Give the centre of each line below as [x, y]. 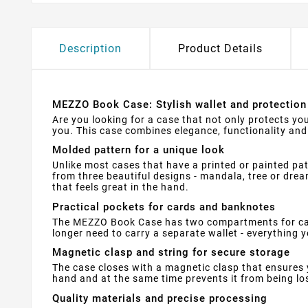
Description [90, 48]
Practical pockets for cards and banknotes [164, 207]
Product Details [220, 48]
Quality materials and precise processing [160, 298]
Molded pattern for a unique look [139, 150]
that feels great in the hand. [121, 187]
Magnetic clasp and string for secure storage [171, 253]
